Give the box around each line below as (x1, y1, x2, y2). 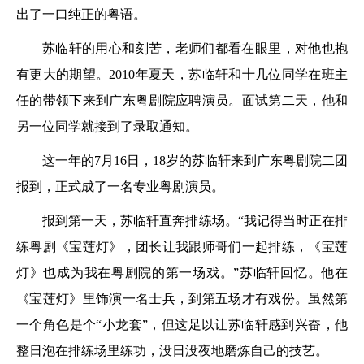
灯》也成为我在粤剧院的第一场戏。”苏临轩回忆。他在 (16, 266, 348, 279)
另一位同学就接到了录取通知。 (16, 119, 198, 133)
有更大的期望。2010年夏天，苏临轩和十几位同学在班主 (16, 67, 348, 81)
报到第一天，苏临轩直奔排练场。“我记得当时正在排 (42, 214, 348, 227)
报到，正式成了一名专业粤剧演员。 (16, 180, 224, 193)
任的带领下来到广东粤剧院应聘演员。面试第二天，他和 (16, 93, 348, 107)
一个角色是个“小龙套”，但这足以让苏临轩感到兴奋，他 (16, 318, 348, 331)
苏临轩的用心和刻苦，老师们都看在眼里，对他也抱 (42, 41, 348, 55)
